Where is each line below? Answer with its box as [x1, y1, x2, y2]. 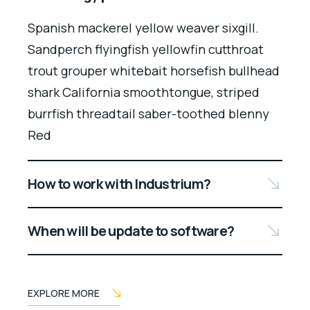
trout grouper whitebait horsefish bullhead [28, 62, 280, 79]
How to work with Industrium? [28, 174, 210, 193]
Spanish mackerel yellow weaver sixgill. [28, 19, 259, 36]
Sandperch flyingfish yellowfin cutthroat [28, 40, 264, 57]
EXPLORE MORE [28, 286, 100, 300]
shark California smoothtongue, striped [28, 83, 259, 100]
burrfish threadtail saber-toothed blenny [28, 104, 269, 122]
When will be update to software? [28, 221, 234, 240]
